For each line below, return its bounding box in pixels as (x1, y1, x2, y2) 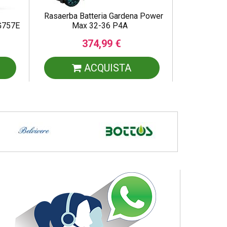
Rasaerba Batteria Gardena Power (44, 11, 164, 21)
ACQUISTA (82, 62, 132, 74)
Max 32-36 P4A (71, 21, 128, 30)
